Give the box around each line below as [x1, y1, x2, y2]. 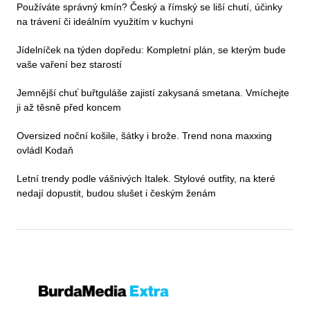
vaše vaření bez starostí [17, 59, 122, 71]
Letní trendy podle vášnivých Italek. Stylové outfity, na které [17, 173, 275, 185]
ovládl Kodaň [17, 145, 73, 156]
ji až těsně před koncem [17, 102, 121, 113]
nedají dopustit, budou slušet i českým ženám [17, 188, 216, 199]
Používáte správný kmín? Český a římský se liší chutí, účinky [17, 1, 282, 13]
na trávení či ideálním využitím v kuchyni [17, 16, 193, 28]
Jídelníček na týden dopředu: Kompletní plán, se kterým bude [17, 44, 286, 56]
